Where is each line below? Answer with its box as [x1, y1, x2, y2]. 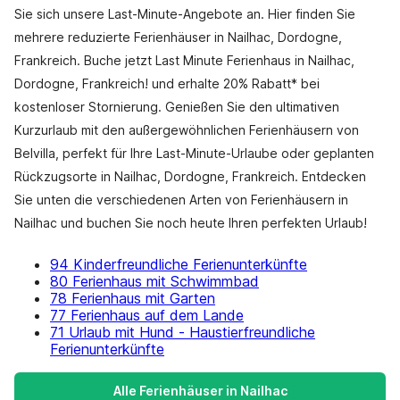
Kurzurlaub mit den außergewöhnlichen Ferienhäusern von [14, 122, 359, 137]
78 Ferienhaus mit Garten [50, 289, 215, 307]
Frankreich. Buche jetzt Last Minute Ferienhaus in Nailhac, [14, 53, 354, 68]
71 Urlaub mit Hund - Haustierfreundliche [50, 323, 315, 341]
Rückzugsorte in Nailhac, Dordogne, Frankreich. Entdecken [14, 169, 366, 184]
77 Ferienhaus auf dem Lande [50, 306, 244, 324]
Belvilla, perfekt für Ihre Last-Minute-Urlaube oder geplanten [14, 146, 374, 161]
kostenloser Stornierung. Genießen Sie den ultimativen [14, 99, 339, 114]
